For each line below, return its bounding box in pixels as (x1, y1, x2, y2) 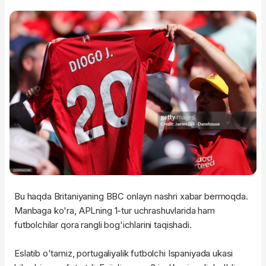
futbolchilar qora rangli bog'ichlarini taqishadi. (14, 219, 192, 231)
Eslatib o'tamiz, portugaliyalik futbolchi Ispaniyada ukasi (14, 248, 233, 259)
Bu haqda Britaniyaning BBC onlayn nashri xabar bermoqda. (14, 191, 248, 202)
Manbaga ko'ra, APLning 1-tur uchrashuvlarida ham (14, 205, 215, 217)
